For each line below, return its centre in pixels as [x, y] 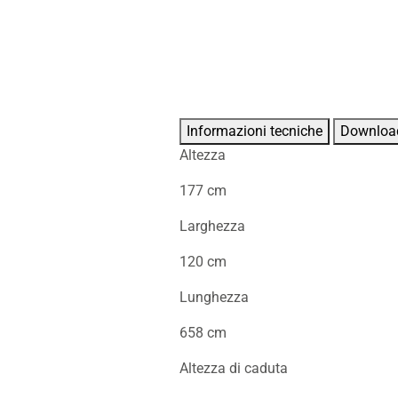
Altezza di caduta [233, 369]
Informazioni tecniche [254, 131]
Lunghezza [214, 298]
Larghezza [212, 227]
